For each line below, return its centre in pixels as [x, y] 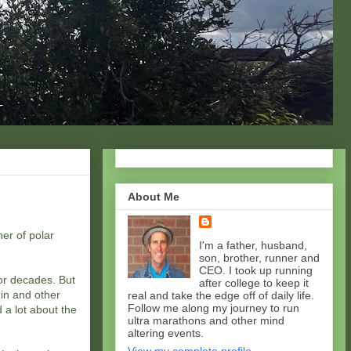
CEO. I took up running [255, 271]
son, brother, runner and [259, 258]
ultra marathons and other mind [206, 321]
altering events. [166, 333]
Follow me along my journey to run [213, 308]
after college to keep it [253, 283]
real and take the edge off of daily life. [221, 296]
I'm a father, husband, [253, 246]
